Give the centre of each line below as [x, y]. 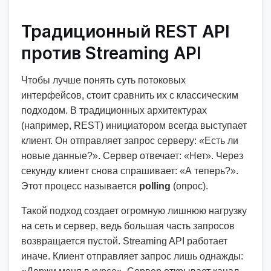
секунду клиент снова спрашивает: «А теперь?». [130, 171]
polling [155, 186]
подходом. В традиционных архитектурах [114, 110]
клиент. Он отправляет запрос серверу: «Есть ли [130, 141]
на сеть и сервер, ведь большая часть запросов [128, 226]
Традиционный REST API [126, 31]
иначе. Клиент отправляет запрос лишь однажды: [132, 256]
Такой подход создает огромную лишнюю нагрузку [134, 211]
